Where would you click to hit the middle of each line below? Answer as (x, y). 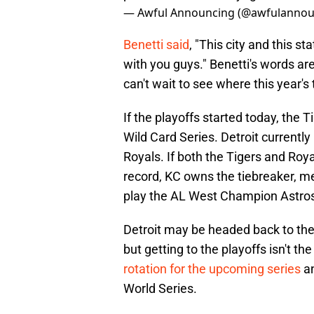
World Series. (160, 289)
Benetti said (156, 45)
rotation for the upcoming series (212, 269)
